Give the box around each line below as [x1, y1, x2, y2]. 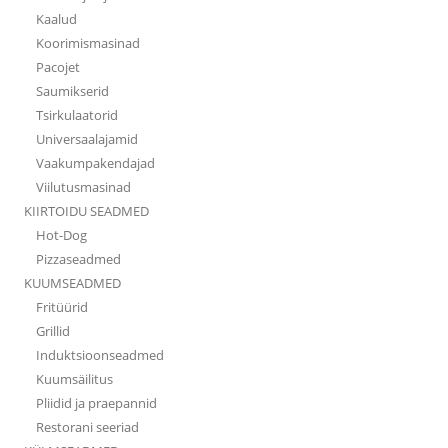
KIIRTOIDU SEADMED [24, 202, 149, 221]
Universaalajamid [36, 130, 138, 149]
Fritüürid [36, 298, 88, 317]
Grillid [36, 322, 70, 341]
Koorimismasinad [36, 34, 140, 53]
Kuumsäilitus [36, 370, 113, 389]
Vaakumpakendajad [36, 154, 155, 173]
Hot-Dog [36, 226, 87, 245]
